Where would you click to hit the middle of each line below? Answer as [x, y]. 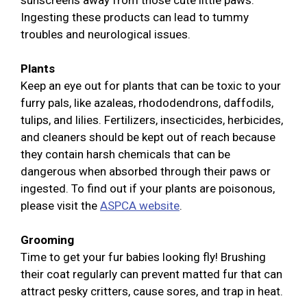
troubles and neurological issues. [106, 35]
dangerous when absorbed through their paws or [146, 172]
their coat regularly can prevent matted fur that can [151, 274]
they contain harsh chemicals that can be [125, 155]
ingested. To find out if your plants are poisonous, [148, 189]
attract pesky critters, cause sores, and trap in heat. [152, 292]
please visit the [60, 206]
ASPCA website [140, 206]
